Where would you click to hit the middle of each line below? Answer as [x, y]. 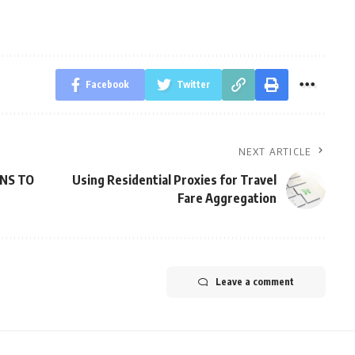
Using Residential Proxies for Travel [174, 180]
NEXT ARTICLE [275, 151]
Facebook [107, 84]
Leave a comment [254, 282]
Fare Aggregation [227, 198]
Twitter [193, 84]
